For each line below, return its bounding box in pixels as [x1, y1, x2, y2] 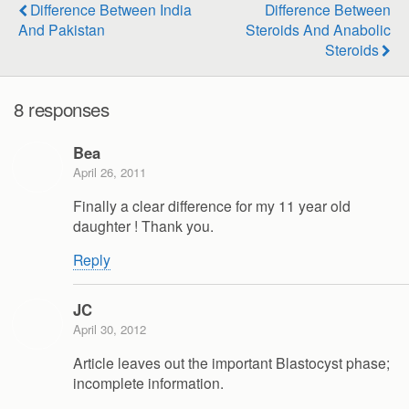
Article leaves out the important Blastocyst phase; [73, 352, 390, 373]
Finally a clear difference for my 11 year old [73, 194, 351, 215]
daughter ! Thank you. [73, 215, 214, 236]
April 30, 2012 [73, 320, 146, 339]
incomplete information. [73, 372, 224, 393]
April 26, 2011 [73, 163, 146, 181]
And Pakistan [18, 18, 105, 39]
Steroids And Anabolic [246, 18, 391, 39]
